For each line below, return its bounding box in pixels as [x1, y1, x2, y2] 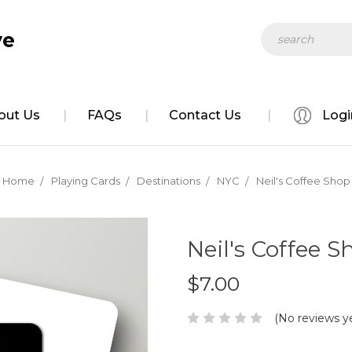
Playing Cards [50, 174, 120, 187]
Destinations [136, 174, 200, 187]
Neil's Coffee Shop [255, 174, 350, 187]
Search [261, 24, 299, 38]
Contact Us [169, 108, 241, 123]
